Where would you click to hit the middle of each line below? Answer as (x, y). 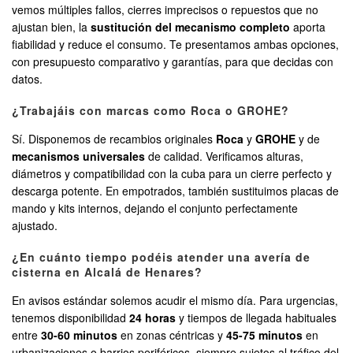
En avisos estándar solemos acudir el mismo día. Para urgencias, (175, 301)
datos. (27, 79)
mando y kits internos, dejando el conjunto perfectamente (155, 208)
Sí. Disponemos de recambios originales (114, 139)
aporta (308, 27)
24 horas (152, 318)
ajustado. (35, 226)
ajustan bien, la (51, 27)
